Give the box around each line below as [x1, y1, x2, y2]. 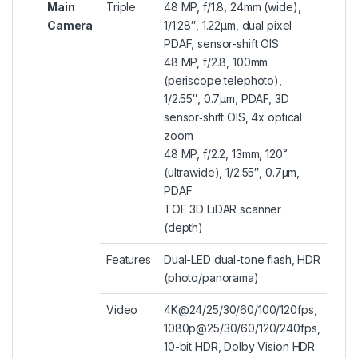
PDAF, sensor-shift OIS [164, 37, 279, 51]
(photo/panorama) [164, 271, 259, 285]
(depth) [164, 221, 204, 235]
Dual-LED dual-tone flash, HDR [164, 253, 320, 267]
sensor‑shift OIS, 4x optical [164, 110, 303, 125]
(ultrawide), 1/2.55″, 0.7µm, [164, 165, 300, 180]
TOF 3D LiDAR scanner [164, 202, 282, 217]
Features [106, 253, 151, 267]
